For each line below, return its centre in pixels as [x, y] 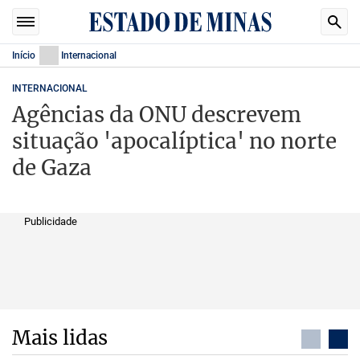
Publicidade [51, 221]
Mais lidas [60, 338]
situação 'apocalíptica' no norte [174, 141]
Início [24, 55]
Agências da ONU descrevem [157, 115]
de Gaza [52, 168]
